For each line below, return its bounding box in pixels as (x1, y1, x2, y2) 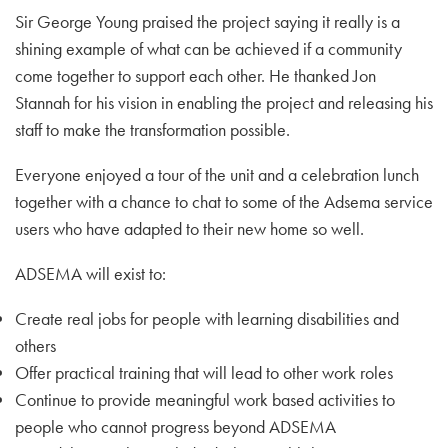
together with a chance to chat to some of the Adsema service (15, 190, 433, 213)
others (15, 334, 56, 357)
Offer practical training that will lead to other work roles (15, 361, 393, 384)
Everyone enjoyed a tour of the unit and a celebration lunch (15, 163, 419, 186)
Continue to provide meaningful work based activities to (15, 388, 395, 411)
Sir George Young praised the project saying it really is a (15, 10, 400, 33)
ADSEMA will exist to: (15, 262, 166, 285)
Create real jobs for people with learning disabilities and (15, 307, 399, 330)
